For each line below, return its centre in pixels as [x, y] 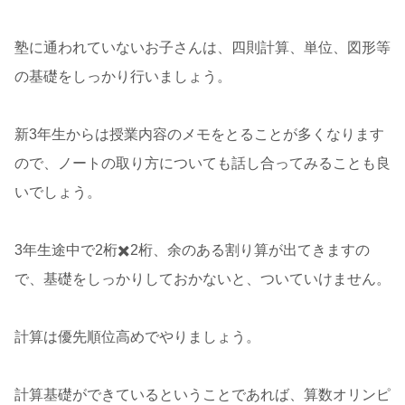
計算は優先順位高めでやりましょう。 [137, 337]
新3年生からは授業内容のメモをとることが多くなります [199, 135]
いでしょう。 [58, 193]
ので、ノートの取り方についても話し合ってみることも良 [202, 164]
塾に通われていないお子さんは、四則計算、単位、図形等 [202, 48]
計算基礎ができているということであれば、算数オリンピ [202, 395]
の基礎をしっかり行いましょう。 [123, 77]
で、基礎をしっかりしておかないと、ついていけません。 [202, 279]
